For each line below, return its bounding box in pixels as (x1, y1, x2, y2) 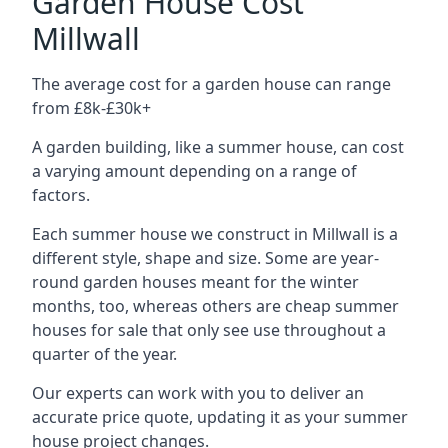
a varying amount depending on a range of (32, 160, 357, 182)
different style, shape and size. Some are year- (32, 247, 379, 269)
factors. (32, 184, 90, 206)
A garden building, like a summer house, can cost (32, 136, 404, 158)
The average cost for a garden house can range (32, 73, 391, 95)
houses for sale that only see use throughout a (32, 319, 386, 341)
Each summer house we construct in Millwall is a (32, 223, 398, 245)
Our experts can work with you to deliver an (32, 382, 364, 404)
